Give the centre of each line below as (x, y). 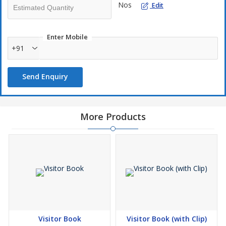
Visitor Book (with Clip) (166, 219)
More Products (113, 117)
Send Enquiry (45, 77)
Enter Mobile (67, 37)
